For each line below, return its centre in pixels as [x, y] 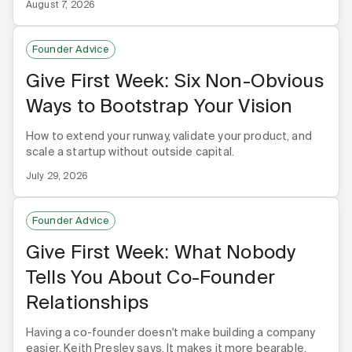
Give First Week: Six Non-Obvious [175, 80]
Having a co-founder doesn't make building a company [171, 332]
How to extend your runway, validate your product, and [169, 136]
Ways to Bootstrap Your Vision [159, 105]
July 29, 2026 [57, 176]
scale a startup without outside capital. [130, 151]
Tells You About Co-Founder [150, 277]
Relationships [87, 302]
